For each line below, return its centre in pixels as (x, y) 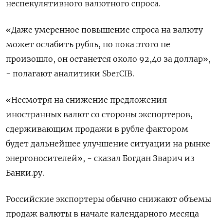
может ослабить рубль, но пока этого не (88, 44)
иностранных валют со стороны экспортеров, (99, 114)
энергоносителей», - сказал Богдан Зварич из (100, 158)
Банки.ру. (25, 173)
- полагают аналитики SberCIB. (70, 73)
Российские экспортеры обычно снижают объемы (109, 199)
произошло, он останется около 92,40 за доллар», (108, 59)
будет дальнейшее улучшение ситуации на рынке (108, 144)
